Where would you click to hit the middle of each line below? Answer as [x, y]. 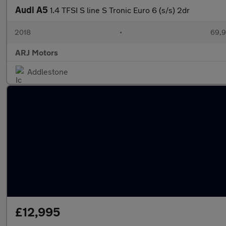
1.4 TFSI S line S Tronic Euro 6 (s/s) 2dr [120, 10]
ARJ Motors [37, 52]
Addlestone [48, 71]
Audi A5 [33, 10]
